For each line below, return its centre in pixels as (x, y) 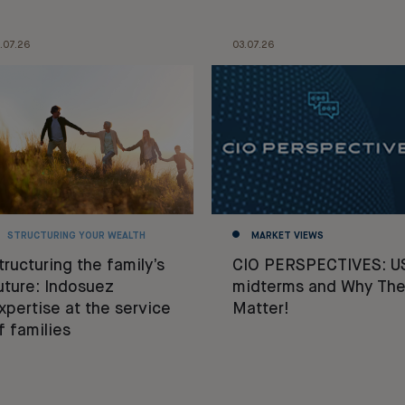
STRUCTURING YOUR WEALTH (76, 235)
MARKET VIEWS (287, 235)
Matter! (260, 309)
